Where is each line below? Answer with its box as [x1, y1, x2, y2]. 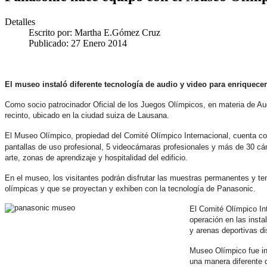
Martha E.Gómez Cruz [74, 27, 160, 38]
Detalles [5, 16, 35, 27]
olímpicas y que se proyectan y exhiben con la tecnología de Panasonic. [5, 184, 256, 194]
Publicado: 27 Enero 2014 [29, 38, 127, 48]
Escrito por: [29, 27, 74, 38]
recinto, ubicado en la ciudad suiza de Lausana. [5, 110, 169, 120]
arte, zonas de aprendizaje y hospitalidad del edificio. [5, 153, 188, 163]
